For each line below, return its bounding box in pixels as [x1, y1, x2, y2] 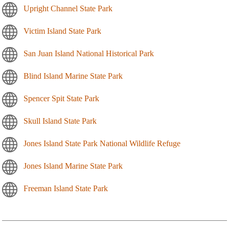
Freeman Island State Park [24, 184, 108, 193]
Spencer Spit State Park [24, 94, 99, 103]
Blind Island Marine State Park [24, 72, 123, 81]
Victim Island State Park [24, 27, 101, 36]
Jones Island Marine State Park [24, 162, 123, 171]
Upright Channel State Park [24, 4, 112, 13]
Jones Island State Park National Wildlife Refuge [24, 139, 180, 148]
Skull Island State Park [24, 117, 97, 126]
